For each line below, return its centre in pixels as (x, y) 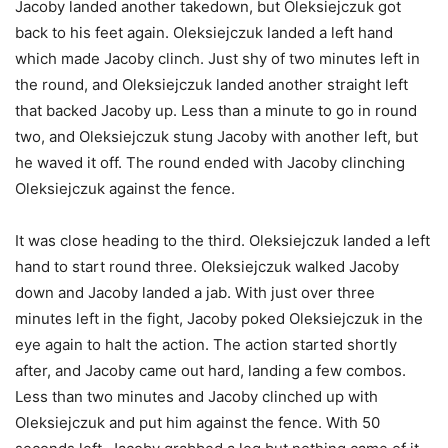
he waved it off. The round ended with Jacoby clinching (210, 162)
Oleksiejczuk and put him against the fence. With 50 (197, 422)
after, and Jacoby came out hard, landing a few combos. (210, 370)
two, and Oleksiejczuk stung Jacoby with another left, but (216, 136)
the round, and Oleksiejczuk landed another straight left (211, 84)
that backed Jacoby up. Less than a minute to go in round (216, 110)
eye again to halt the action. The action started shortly (206, 344)
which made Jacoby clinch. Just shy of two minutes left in (217, 58)
